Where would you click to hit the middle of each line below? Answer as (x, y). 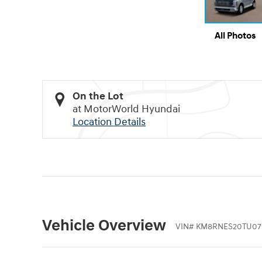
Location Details (109, 122)
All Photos (235, 36)
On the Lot (98, 96)
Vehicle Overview (104, 225)
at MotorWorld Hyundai (126, 109)
